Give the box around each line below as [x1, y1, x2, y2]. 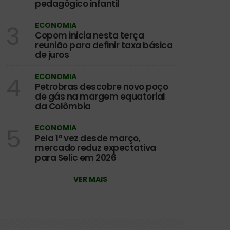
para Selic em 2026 [35, 151, 116, 164]
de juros [35, 48, 69, 61]
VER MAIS [73, 174, 107, 184]
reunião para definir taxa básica [35, 39, 172, 51]
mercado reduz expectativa [35, 141, 156, 154]
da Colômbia [35, 100, 91, 112]
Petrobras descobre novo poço [35, 80, 168, 93]
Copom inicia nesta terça [35, 29, 144, 42]
